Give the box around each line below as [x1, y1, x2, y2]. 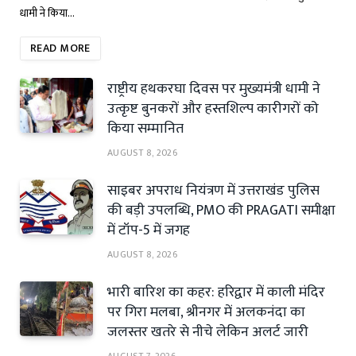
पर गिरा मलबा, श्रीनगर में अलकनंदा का [107, 300, 305, 325]
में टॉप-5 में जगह [107, 219, 190, 243]
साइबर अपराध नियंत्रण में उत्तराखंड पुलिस [107, 179, 319, 203]
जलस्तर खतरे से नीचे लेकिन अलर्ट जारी [107, 320, 308, 345]
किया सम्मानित [107, 117, 184, 141]
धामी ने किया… [20, 4, 75, 23]
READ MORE [30, 39, 91, 58]
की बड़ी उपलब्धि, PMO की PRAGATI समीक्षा [107, 199, 335, 223]
